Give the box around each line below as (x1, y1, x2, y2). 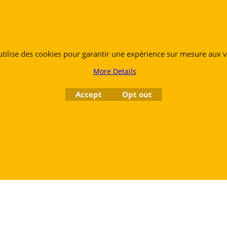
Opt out (122, 89, 152, 100)
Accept (75, 89, 102, 100)
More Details (93, 66, 136, 77)
